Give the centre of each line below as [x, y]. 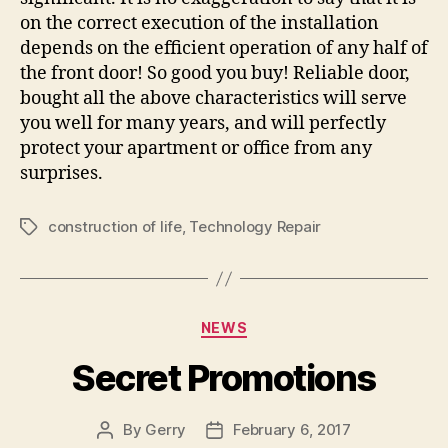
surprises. [61, 173]
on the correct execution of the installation [199, 23]
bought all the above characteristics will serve [213, 98]
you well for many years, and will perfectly [203, 123]
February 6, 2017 [292, 429]
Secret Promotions [224, 377]
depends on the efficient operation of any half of [224, 48]
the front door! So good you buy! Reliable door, [215, 73]
